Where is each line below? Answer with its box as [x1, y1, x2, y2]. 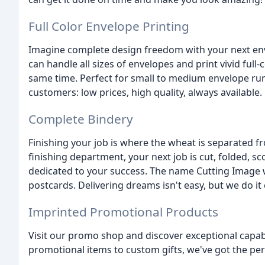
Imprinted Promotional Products [28, 203, 218, 220]
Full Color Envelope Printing [28, 18, 189, 35]
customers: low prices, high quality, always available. [28, 86, 262, 99]
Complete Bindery [28, 110, 133, 127]
